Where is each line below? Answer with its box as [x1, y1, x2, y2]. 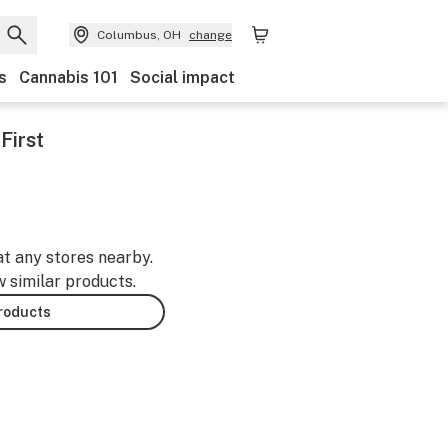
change [189, 28, 232, 42]
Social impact [130, 68, 235, 87]
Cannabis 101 [19, 68, 118, 87]
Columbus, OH [97, 28, 181, 42]
